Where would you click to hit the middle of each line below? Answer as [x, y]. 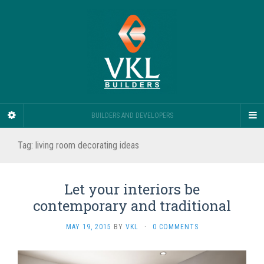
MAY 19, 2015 [88, 227]
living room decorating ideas [87, 145]
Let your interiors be [132, 189]
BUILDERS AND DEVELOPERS [132, 115]
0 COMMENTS [175, 227]
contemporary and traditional [132, 206]
